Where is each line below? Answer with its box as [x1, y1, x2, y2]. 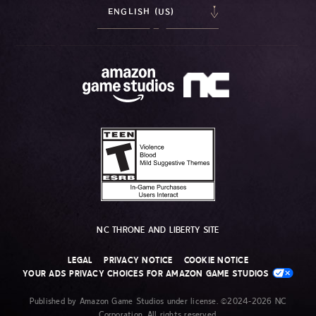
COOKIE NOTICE [183, 255, 248, 266]
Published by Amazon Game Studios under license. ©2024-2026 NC [29, 296, 287, 307]
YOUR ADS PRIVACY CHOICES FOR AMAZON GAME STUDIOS [23, 269, 272, 279]
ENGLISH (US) [108, 7, 175, 17]
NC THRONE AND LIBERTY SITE [97, 225, 219, 236]
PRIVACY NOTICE [104, 255, 173, 266]
